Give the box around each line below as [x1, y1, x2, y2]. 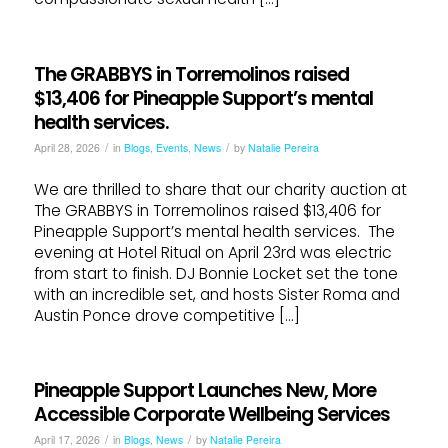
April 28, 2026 [33, 139, 100, 155]
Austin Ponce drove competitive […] [33, 304, 300, 326]
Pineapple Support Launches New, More [33, 377, 376, 404]
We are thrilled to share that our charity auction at [33, 178, 407, 200]
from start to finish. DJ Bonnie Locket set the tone [33, 262, 398, 284]
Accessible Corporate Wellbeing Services [33, 401, 390, 428]
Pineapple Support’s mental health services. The [33, 220, 395, 242]
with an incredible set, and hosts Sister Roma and [33, 283, 400, 305]
